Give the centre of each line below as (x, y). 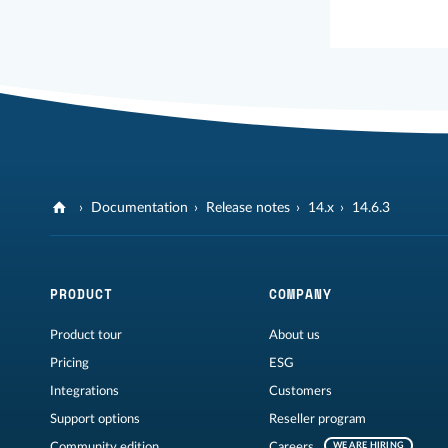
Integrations (84, 391)
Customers (300, 391)
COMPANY (300, 294)
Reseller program (317, 419)
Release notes (248, 208)
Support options (95, 419)
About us (294, 335)
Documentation (140, 208)
